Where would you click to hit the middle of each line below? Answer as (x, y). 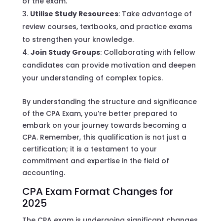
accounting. (43, 172)
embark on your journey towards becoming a (104, 125)
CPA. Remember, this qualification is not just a (104, 137)
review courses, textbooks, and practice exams (107, 26)
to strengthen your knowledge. (78, 39)
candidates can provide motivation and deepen (109, 65)
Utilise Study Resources (74, 14)
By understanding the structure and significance (109, 101)
